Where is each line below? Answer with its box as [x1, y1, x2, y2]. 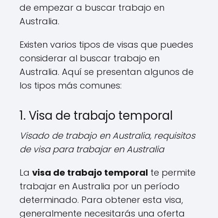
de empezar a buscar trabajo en [19, 1, 164, 14]
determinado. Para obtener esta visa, [19, 193, 183, 206]
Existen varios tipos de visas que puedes [19, 38, 193, 51]
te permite [148, 166, 196, 179]
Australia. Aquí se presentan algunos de [19, 65, 194, 78]
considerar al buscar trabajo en [19, 52, 160, 64]
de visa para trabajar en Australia [19, 143, 164, 155]
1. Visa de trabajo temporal [19, 107, 173, 124]
